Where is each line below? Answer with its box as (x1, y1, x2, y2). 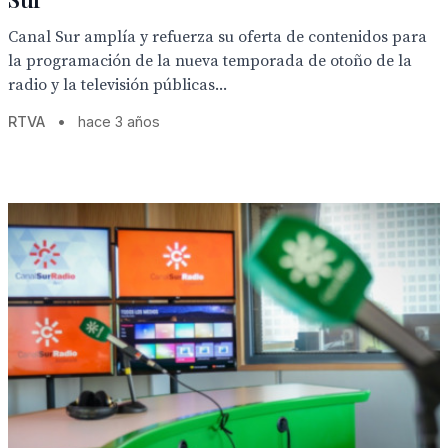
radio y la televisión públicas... (8, 75, 227, 95)
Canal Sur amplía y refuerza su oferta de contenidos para (8, 27, 427, 47)
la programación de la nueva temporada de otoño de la (8, 51, 412, 71)
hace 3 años (78, 113, 160, 130)
